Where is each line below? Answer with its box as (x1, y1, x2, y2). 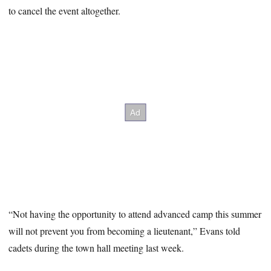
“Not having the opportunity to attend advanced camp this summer (8, 207, 262, 220)
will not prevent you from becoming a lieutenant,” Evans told (8, 224, 241, 237)
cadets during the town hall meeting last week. (8, 241, 184, 254)
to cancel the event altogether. (8, 4, 121, 18)
